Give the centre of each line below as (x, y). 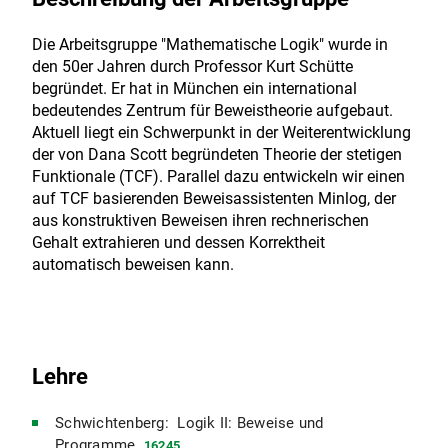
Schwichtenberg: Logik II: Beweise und (189, 423)
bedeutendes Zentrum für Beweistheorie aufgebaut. (212, 111)
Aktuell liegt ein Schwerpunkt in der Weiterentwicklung (221, 133)
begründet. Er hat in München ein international (194, 89)
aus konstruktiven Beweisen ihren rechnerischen (200, 221)
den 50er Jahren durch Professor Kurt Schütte (192, 67)
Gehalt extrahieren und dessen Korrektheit (178, 243)
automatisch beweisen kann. (133, 265)
